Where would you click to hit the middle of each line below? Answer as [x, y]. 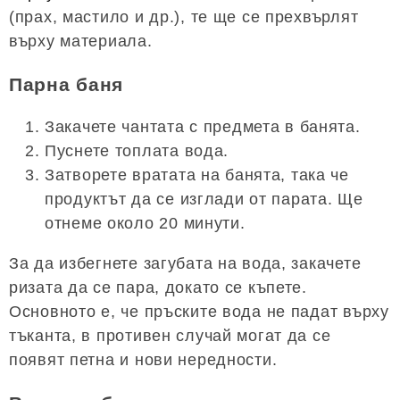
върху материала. [81, 41]
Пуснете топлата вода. [137, 150]
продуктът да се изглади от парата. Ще [204, 199]
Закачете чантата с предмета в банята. [203, 126]
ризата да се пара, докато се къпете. [158, 287]
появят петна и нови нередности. [143, 359]
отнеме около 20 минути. [145, 223]
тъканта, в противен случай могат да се [170, 335]
